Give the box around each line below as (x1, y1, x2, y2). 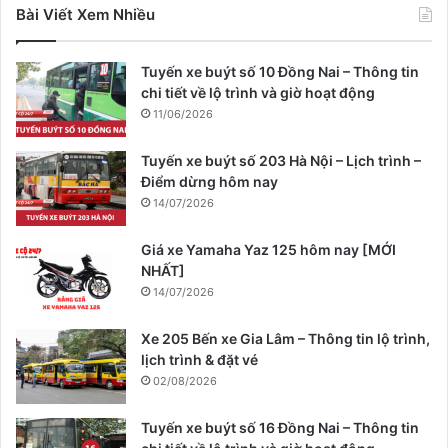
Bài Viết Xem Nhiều (16, 5, 155, 25)
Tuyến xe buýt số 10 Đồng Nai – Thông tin (141, 63, 419, 81)
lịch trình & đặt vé (141, 351, 258, 369)
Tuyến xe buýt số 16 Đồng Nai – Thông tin (141, 419, 419, 437)
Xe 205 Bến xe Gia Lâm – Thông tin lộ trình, (141, 330, 430, 348)
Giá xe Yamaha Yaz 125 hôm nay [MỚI (141, 241, 396, 259)
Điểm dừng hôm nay (141, 173, 278, 191)
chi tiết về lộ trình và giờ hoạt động (141, 84, 375, 102)
